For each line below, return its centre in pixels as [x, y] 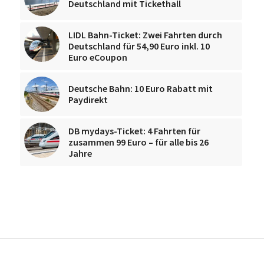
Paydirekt [88, 99]
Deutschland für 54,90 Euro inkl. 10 [139, 46]
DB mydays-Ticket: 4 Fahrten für [134, 131]
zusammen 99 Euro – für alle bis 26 [138, 142]
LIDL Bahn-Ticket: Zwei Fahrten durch [145, 34]
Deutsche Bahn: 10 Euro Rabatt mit [140, 88]
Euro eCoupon [98, 57]
